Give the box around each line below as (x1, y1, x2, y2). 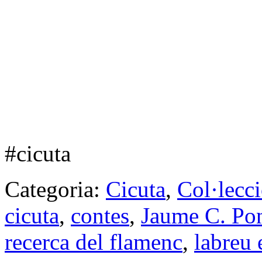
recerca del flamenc (5, 229, 182, 255)
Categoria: (5, 177, 106, 202)
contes (71, 203, 129, 229)
